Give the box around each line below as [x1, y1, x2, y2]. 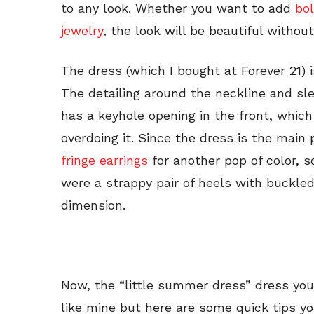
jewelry [61, 22, 103, 38]
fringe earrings [61, 152, 148, 168]
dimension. [61, 197, 125, 212]
